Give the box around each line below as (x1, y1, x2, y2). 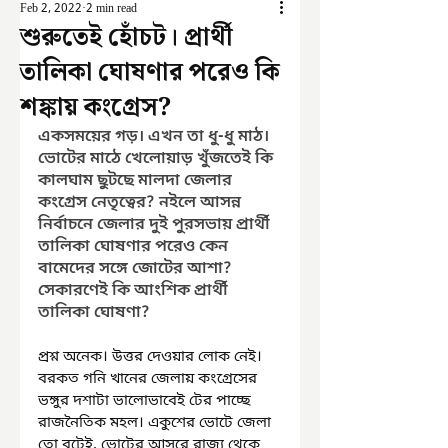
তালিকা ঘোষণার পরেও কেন (38, 236, 232, 258)
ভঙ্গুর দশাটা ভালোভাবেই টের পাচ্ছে (38, 391, 255, 411)
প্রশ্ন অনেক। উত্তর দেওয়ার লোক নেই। (38, 347, 266, 367)
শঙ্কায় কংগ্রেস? (20, 88, 171, 128)
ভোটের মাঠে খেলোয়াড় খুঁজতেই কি (38, 148, 277, 170)
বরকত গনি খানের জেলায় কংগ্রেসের (38, 369, 261, 389)
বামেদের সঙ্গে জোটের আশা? (38, 258, 236, 280)
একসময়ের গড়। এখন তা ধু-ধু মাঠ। (38, 126, 273, 148)
